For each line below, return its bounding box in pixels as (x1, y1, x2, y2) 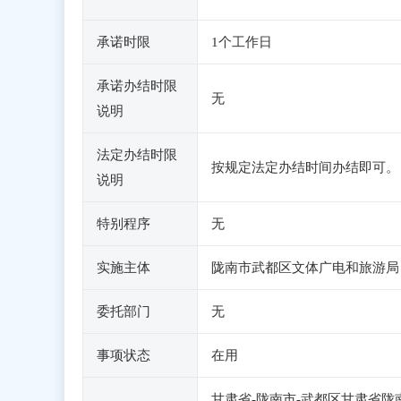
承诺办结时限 (97, 79, 177, 93)
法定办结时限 (97, 148, 177, 162)
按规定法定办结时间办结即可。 (211, 160, 399, 175)
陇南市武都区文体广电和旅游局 (211, 260, 399, 275)
